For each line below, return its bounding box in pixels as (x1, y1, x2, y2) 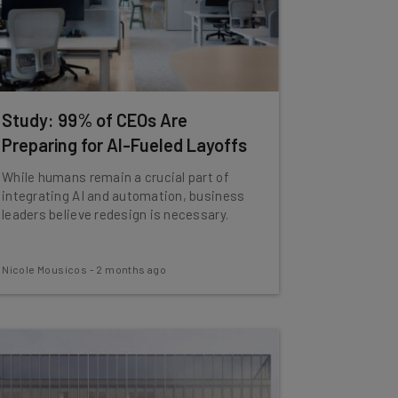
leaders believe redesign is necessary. (2, 206, 229, 222)
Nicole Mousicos (2, 263, 88, 275)
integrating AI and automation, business (2, 187, 245, 203)
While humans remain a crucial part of (2, 169, 229, 185)
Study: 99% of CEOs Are (2, 109, 188, 131)
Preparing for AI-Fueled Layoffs (2, 134, 248, 155)
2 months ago (96, 263, 167, 275)
